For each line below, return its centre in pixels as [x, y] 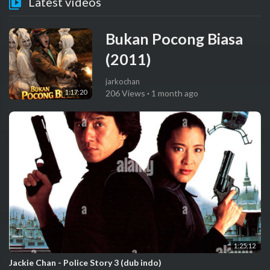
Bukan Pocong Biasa [174, 38]
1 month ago [174, 93]
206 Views [125, 93]
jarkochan [122, 81]
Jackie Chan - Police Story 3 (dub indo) [85, 263]
